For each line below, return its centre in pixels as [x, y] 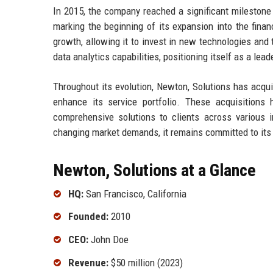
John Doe [108, 240]
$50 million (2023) [146, 262]
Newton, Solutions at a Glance [154, 170]
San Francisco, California [135, 193]
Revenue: [88, 262]
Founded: [88, 217]
